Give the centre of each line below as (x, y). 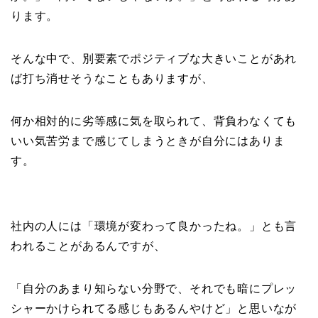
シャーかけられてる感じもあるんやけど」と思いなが (154, 309)
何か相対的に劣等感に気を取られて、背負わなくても (154, 121)
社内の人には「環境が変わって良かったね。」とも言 (154, 226)
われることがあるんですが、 (88, 246)
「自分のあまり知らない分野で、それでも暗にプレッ (154, 289)
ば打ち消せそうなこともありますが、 (112, 79)
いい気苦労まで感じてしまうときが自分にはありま (148, 141)
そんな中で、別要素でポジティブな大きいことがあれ (154, 59)
